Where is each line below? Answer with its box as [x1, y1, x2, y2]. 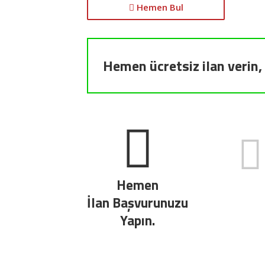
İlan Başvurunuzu [87, 192, 188, 214]
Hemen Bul [134, 1, 183, 14]
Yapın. [120, 210, 155, 231]
